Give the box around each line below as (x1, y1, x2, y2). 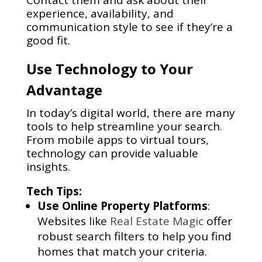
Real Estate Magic (109, 213, 204, 229)
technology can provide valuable (26, 146, 198, 161)
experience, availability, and (26, 6, 174, 22)
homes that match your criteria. (37, 244, 207, 260)
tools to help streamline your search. (26, 119, 222, 135)
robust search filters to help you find (37, 229, 232, 244)
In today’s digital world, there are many (26, 105, 235, 121)
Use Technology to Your (26, 59, 193, 79)
